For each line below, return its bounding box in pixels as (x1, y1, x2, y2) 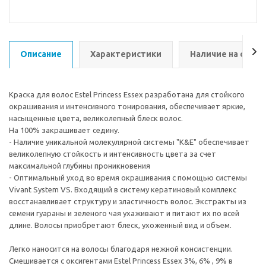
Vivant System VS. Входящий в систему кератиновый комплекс (9, 185, 236, 194)
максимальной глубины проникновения (9, 161, 150, 170)
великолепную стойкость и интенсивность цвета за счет (9, 150, 216, 158)
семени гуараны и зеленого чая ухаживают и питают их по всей (9, 209, 239, 217)
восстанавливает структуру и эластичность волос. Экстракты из (9, 197, 246, 205)
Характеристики (90, 49, 161, 59)
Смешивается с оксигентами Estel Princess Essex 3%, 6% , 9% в (9, 256, 233, 265)
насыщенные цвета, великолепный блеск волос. (9, 114, 183, 122)
